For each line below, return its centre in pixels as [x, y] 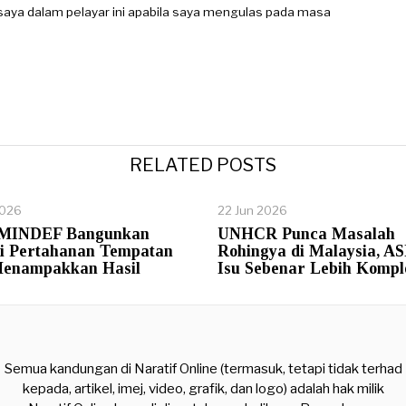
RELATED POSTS [203, 164]
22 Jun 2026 [252, 210]
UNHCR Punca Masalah [306, 233]
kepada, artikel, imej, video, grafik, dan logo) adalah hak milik [203, 388]
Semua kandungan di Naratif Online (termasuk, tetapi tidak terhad [203, 368]
